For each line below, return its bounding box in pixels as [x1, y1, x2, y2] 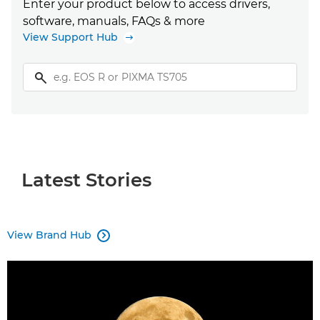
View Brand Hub [7, 228, 91, 241]
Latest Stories [21, 168, 151, 191]
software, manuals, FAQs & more [23, 14, 205, 28]
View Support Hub [23, 30, 118, 44]
